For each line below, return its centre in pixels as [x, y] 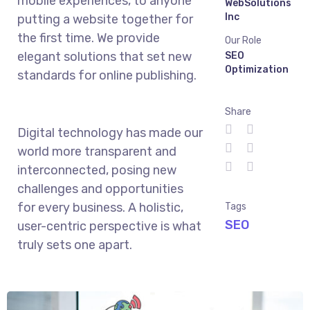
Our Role [243, 41]
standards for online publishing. [107, 76]
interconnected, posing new [97, 171]
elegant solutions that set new [104, 57]
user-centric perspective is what [109, 227]
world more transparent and [97, 152]
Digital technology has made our [110, 133]
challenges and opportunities [100, 189]
